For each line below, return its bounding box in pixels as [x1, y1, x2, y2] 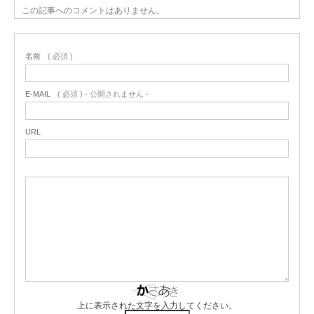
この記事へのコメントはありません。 [22, 6, 165, 16]
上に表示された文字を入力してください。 [77, 301, 237, 311]
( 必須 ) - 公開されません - [57, 90, 149, 99]
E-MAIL [25, 90, 50, 99]
